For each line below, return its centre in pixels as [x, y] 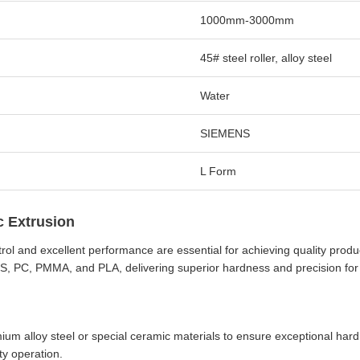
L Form [218, 171]
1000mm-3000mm [247, 20]
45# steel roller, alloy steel [266, 58]
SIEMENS [225, 133]
